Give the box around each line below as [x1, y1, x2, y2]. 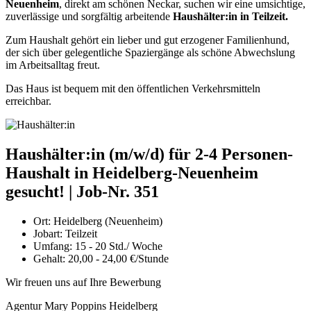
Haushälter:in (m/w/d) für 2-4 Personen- [6, 144, 293, 163]
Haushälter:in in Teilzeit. [173, 10, 288, 22]
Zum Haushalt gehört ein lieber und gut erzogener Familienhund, [6, 33, 289, 46]
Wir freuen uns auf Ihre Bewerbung [6, 276, 161, 288]
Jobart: [33, 227, 62, 239]
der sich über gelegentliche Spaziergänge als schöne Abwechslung [6, 46, 295, 58]
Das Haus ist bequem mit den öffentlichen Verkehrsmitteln [6, 82, 260, 94]
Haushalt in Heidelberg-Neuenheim [6, 163, 258, 182]
